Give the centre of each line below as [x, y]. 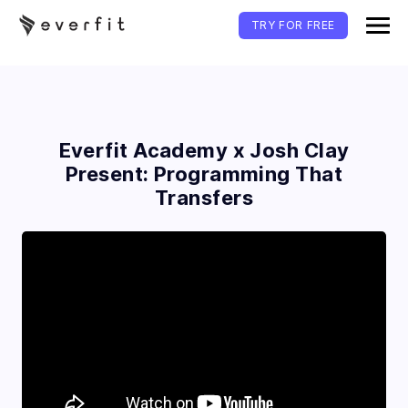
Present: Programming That [204, 174]
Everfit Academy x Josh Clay [204, 150]
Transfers [204, 198]
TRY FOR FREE [293, 25]
